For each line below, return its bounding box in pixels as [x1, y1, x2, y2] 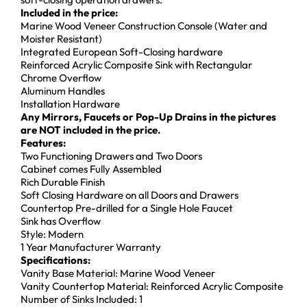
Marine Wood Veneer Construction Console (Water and [21, 19, 267, 33]
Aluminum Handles [21, 84, 105, 98]
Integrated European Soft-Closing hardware [21, 45, 223, 59]
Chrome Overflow [21, 71, 101, 85]
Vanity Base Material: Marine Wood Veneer [21, 267, 215, 280]
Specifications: [21, 254, 90, 267]
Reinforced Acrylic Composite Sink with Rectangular [21, 58, 252, 72]
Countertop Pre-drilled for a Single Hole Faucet [21, 201, 233, 215]
